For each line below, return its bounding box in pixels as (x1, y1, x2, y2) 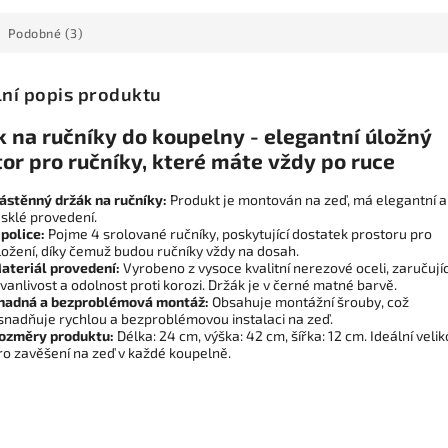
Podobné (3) (7, 25, 83, 41)
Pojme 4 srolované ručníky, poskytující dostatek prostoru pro (45, 224, 432, 242)
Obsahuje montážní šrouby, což (209, 292, 409, 310)
